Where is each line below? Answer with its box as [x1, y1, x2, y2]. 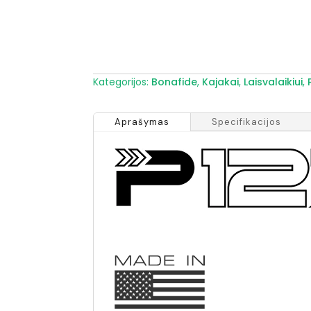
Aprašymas [115, 116, 170, 128]
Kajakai [202, 75, 239, 89]
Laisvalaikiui [244, 75, 303, 89]
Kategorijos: [93, 75, 152, 89]
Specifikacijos [212, 116, 282, 128]
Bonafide [151, 75, 198, 89]
